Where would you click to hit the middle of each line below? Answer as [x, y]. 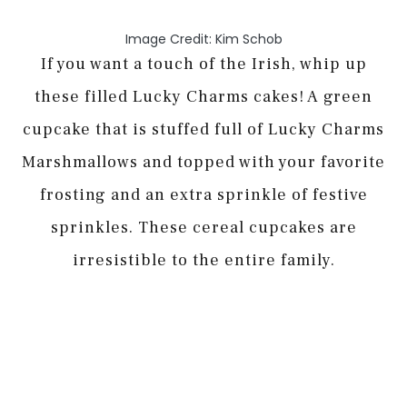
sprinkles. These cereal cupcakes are [203, 228]
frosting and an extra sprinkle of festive [203, 195]
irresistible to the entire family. [203, 261]
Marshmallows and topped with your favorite [203, 163]
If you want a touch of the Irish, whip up [203, 65]
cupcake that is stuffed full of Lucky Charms [203, 130]
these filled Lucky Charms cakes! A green [203, 97]
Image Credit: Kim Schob [203, 40]
